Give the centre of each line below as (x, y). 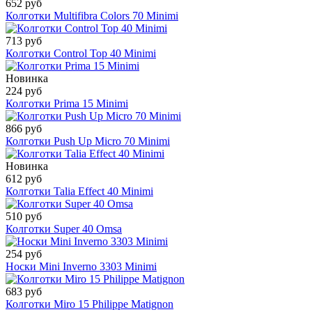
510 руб (24, 217)
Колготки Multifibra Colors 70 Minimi (92, 16)
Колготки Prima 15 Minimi (67, 104)
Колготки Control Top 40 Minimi (81, 54)
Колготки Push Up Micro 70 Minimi (88, 141)
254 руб (24, 254)
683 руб (24, 292)
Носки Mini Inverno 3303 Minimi (81, 267)
